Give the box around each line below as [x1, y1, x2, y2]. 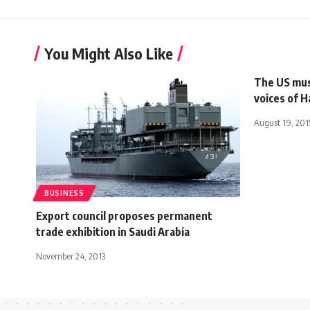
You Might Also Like [44, 43, 173, 63]
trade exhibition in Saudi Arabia [36, 224, 190, 239]
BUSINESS [44, 188, 84, 197]
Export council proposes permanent [36, 208, 212, 223]
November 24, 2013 [36, 250, 105, 262]
